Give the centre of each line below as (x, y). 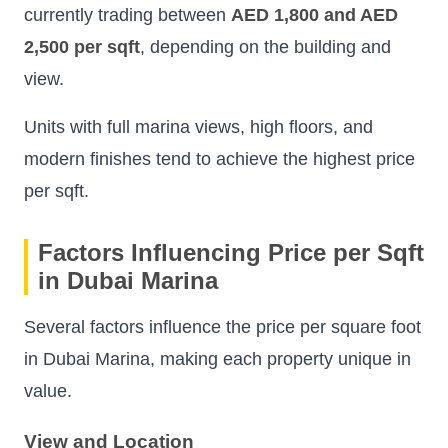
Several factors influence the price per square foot (222, 327)
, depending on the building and (265, 47)
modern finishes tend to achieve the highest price (219, 159)
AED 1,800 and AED (314, 15)
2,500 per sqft (82, 47)
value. (48, 391)
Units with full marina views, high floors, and (198, 127)
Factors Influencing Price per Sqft (231, 253)
